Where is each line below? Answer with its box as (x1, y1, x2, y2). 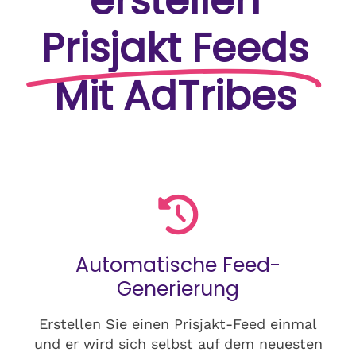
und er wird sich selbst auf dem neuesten (33, 335, 323, 352)
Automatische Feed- (75, 250, 281, 279)
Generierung (117, 274, 239, 303)
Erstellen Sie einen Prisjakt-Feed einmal (39, 315, 317, 332)
